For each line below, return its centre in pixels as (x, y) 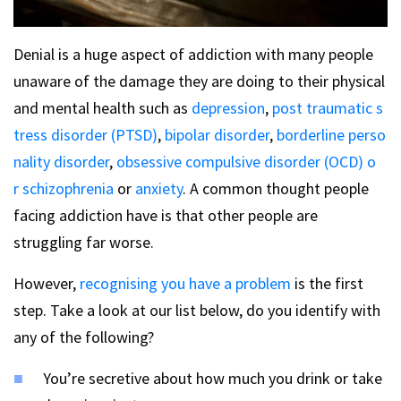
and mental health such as (102, 107)
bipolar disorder (217, 134)
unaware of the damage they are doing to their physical (199, 81)
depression (228, 107)
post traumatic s (328, 107)
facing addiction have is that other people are (166, 215)
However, (47, 283)
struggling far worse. (84, 242)
